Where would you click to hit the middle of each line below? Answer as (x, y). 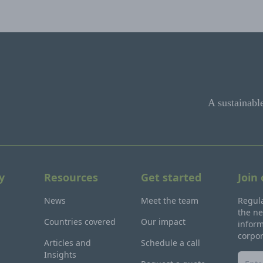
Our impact (163, 222)
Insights (60, 254)
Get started (171, 177)
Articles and (67, 243)
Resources (71, 177)
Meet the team (169, 200)
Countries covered (80, 222)
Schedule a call (170, 243)
